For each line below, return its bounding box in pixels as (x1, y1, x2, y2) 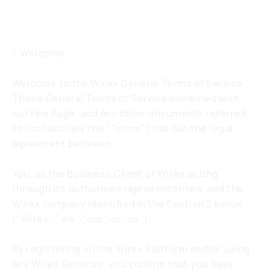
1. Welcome (12, 46, 65, 60)
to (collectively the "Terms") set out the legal (12, 122, 233, 135)
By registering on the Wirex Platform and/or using (12, 242, 250, 256)
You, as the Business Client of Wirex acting (12, 167, 218, 180)
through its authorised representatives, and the (12, 182, 243, 195)
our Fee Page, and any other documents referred (12, 107, 247, 120)
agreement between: (12, 137, 114, 150)
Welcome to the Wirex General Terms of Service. (12, 77, 246, 90)
